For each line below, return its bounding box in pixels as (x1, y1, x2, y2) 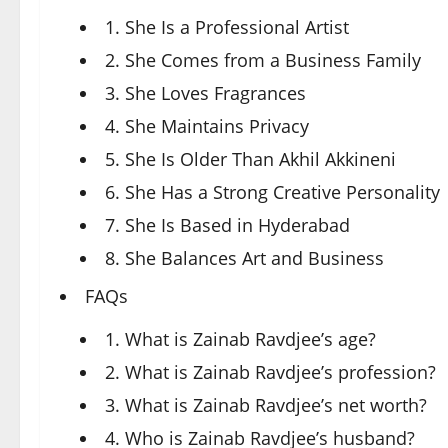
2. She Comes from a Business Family (105, 48, 421, 72)
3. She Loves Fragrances (105, 81, 306, 105)
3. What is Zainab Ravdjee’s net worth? (105, 393, 427, 417)
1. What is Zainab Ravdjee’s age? (105, 327, 376, 351)
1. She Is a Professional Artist (105, 15, 349, 39)
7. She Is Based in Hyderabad (105, 213, 350, 237)
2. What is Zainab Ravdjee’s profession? (105, 360, 436, 384)
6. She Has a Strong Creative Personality (105, 180, 440, 204)
